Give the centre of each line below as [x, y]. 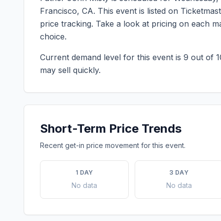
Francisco [58, 11]
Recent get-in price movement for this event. [113, 145]
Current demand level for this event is [112, 57]
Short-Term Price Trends [111, 129]
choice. [53, 37]
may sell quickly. [70, 70]
